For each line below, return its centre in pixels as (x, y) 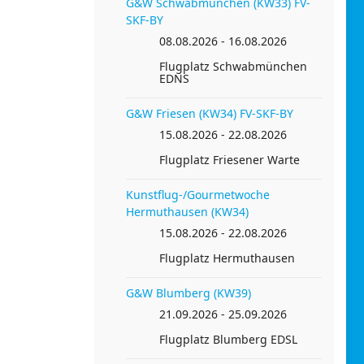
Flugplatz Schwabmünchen (233, 66)
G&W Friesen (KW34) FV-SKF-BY (210, 113)
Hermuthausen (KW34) (187, 211)
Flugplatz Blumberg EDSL (228, 339)
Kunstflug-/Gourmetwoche (198, 194)
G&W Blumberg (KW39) (188, 292)
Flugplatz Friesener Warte (230, 159)
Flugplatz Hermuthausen (227, 258)
